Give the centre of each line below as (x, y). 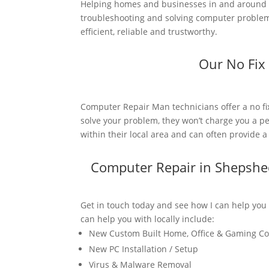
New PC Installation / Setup (144, 249)
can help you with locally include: (148, 219)
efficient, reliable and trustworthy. (149, 31)
